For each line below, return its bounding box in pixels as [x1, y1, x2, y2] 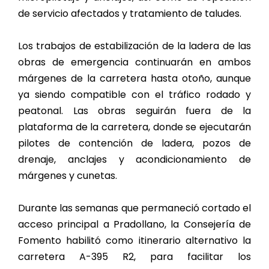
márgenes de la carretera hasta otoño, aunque [18, 71, 251, 86]
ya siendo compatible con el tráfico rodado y [18, 88, 251, 102]
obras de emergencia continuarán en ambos [18, 55, 251, 70]
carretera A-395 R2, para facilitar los [18, 250, 251, 264]
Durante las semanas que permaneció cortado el [18, 201, 251, 216]
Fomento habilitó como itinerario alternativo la [18, 234, 251, 248]
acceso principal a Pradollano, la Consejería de [18, 217, 251, 232]
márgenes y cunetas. [18, 169, 117, 183]
